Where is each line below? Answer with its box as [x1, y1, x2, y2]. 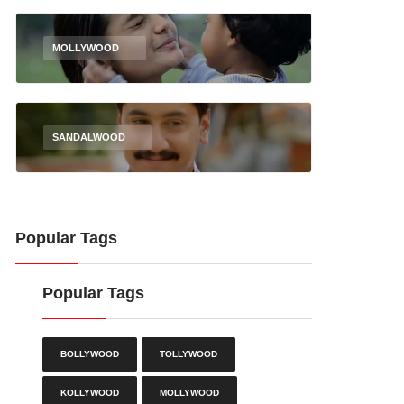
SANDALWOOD [52, 132, 125, 142]
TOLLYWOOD [160, 349, 217, 359]
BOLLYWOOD [60, 349, 119, 359]
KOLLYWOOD [60, 388, 119, 398]
